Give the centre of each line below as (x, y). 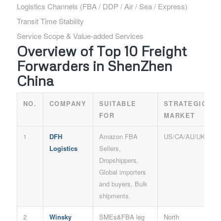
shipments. (115, 196)
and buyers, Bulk (123, 184)
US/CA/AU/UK (184, 137)
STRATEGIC (185, 104)
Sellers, (110, 148)
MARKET (179, 115)
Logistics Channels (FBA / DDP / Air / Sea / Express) (102, 6)
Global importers (122, 172)
